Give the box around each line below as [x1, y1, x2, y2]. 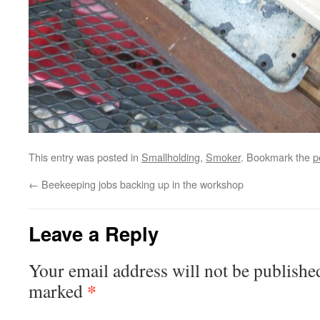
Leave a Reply [29, 219, 159, 247]
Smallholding [141, 149, 200, 164]
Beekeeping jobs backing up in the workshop [39, 176, 244, 191]
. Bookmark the [241, 149, 313, 164]
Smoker [206, 149, 241, 164]
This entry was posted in [29, 149, 141, 164]
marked [29, 278, 87, 303]
